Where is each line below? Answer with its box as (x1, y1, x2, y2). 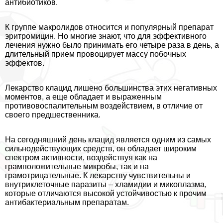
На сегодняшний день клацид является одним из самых (5, 135, 211, 144)
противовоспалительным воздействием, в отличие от (5, 101, 203, 110)
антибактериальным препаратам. (5, 198, 129, 207)
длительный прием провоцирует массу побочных (5, 49, 186, 58)
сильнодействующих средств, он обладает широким (5, 144, 197, 153)
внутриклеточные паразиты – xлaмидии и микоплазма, (5, 180, 207, 189)
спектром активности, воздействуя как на (5, 153, 157, 162)
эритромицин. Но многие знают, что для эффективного (5, 31, 207, 40)
